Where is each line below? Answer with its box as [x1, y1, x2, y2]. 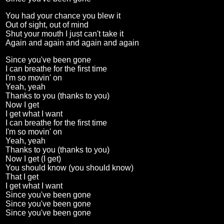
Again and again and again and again [5, 38, 139, 47]
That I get [5, 172, 40, 181]
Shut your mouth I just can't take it [5, 29, 123, 38]
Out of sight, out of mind [5, 20, 88, 29]
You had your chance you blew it [5, 11, 120, 20]
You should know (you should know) [5, 163, 133, 172]
